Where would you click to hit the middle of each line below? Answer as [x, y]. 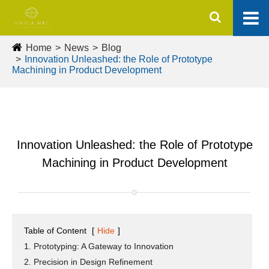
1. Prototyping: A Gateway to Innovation [99, 246]
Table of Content [55, 231]
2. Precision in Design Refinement [88, 262]
